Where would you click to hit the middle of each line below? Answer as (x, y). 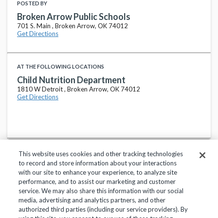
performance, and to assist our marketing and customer (97, 182)
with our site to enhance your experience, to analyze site (98, 172)
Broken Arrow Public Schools (74, 17)
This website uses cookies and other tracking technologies (101, 154)
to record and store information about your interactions (98, 163)
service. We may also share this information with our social (101, 191)
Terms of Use (111, 191)
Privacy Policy (58, 191)
